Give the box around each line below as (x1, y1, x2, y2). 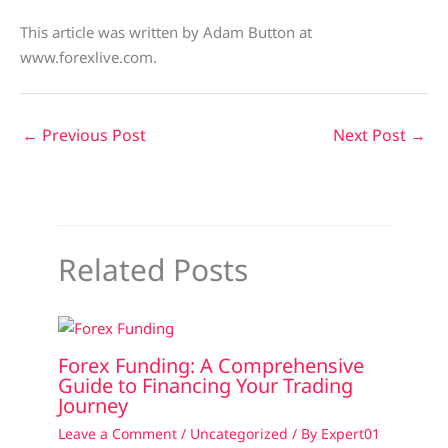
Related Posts (57, 249, 248, 291)
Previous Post (38, 124, 146, 147)
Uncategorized (189, 423, 288, 443)
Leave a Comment (57, 423, 177, 443)
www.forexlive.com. (20, 47, 157, 68)
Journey (57, 391, 128, 419)
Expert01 (320, 423, 380, 443)
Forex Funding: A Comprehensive (57, 351, 364, 379)
